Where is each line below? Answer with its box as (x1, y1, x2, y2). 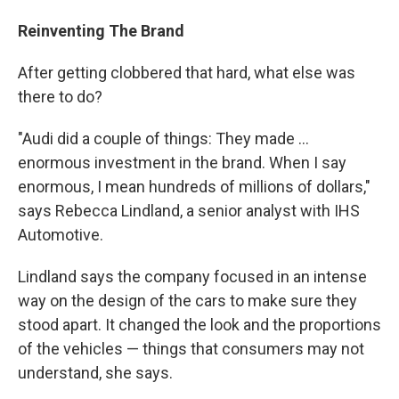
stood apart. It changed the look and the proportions (18, 314, 381, 334)
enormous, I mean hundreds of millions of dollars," (18, 176, 370, 196)
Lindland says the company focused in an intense (18, 266, 367, 286)
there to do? (18, 86, 102, 106)
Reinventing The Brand (18, 20, 184, 40)
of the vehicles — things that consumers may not (18, 338, 364, 358)
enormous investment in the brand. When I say (18, 152, 346, 172)
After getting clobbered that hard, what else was (18, 62, 355, 82)
